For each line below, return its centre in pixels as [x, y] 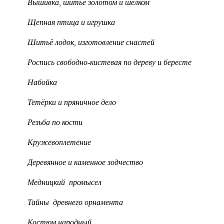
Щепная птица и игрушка [71, 22]
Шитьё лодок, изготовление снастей [91, 42]
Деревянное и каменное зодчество [85, 162]
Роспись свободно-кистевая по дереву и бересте [109, 62]
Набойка [42, 82]
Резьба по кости [55, 122]
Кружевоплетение [59, 142]
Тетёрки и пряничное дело [72, 102]
